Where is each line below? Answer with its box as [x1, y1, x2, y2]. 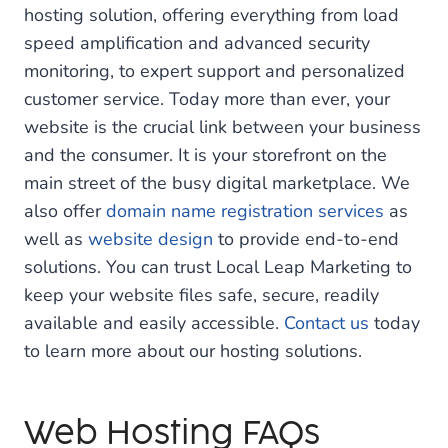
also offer [24, 199, 106, 223]
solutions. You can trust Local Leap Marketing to [24, 255, 412, 279]
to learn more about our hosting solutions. [24, 339, 362, 363]
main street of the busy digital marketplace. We [24, 171, 410, 195]
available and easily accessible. [24, 311, 284, 335]
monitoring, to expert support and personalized [24, 59, 405, 83]
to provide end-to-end [213, 227, 399, 251]
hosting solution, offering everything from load [24, 3, 399, 27]
